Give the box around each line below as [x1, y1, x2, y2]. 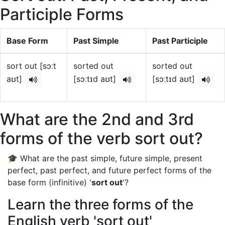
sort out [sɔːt [7, 61, 56, 71]
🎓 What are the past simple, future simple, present [8, 153, 202, 163]
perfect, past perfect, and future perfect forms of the [8, 165, 211, 175]
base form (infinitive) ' [8, 177, 91, 187]
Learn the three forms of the [8, 196, 193, 213]
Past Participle [152, 36, 208, 46]
